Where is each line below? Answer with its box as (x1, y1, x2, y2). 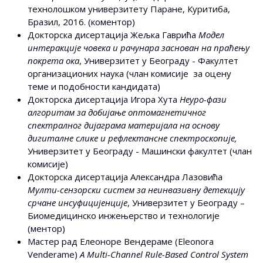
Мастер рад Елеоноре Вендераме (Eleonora (28, 235, 214, 248)
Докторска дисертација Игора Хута (28, 93, 180, 106)
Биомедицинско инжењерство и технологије (28, 210, 220, 222)
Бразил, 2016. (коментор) (28, 16, 135, 28)
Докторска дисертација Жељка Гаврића (28, 29, 198, 41)
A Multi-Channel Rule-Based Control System (80, 248, 248, 261)
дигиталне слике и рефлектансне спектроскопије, (28, 132, 237, 144)
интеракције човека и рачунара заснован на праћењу (28, 42, 249, 54)
